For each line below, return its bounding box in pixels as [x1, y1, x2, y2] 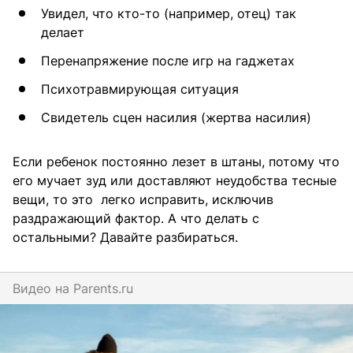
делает [41, 24, 84, 41]
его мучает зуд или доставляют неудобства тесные [13, 173, 336, 189]
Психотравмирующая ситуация [41, 81, 239, 98]
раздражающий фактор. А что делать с [13, 210, 259, 227]
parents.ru [81, 281, 133, 297]
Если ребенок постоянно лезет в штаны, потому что [13, 154, 340, 170]
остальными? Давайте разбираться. [13, 229, 238, 246]
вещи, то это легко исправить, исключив [13, 191, 273, 208]
